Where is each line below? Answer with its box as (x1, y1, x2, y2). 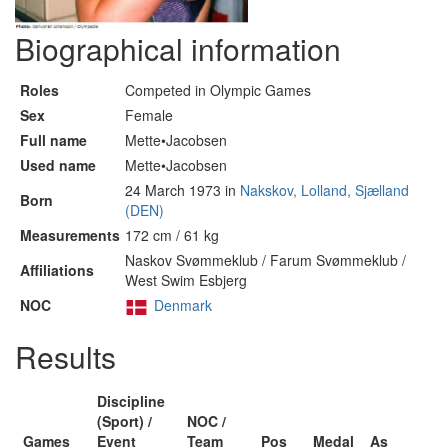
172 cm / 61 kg (125, 225, 219, 245)
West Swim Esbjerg (125, 270, 247, 290)
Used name (20, 155, 96, 175)
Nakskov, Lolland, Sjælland (240, 180, 409, 200)
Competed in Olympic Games (125, 80, 311, 100)
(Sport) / (97, 411, 152, 431)
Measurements (20, 225, 120, 245)
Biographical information (15, 27, 341, 70)
